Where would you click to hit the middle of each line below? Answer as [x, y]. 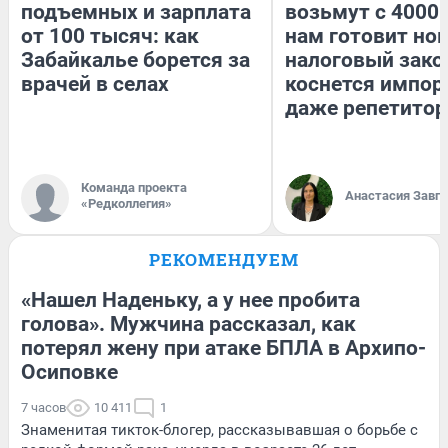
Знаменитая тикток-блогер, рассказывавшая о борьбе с [219, 429]
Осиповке [69, 371]
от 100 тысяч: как [110, 35]
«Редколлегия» [126, 203]
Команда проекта [134, 187]
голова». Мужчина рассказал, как [188, 323]
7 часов [43, 407]
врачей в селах [95, 83]
